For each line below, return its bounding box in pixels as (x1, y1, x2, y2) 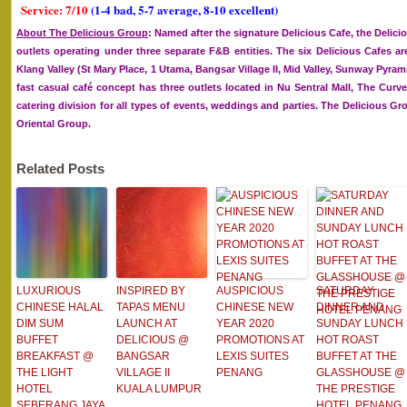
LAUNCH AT (116, 317, 177, 330)
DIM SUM (16, 317, 64, 330)
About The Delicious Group (16, 27, 148, 38)
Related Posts (16, 161, 104, 176)
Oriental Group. (16, 118, 91, 129)
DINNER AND (316, 301, 384, 313)
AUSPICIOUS (216, 284, 283, 297)
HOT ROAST (316, 333, 379, 346)
